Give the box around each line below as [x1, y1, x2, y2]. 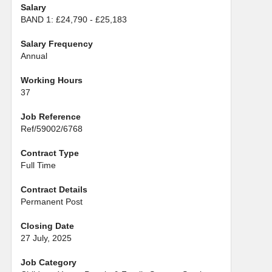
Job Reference [21, 111, 81, 121]
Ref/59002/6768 [21, 123, 83, 134]
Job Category [21, 257, 76, 267]
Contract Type [21, 148, 79, 158]
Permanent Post [21, 196, 83, 206]
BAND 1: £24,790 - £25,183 [21, 14, 127, 24]
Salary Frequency [21, 38, 93, 49]
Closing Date [21, 220, 74, 231]
